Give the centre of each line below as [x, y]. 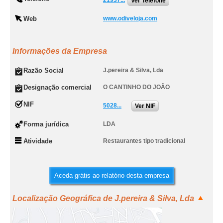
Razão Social [44, 70]
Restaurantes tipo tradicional [144, 141]
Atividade [38, 141]
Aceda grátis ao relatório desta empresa [111, 175]
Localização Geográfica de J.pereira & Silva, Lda [103, 198]
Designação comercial [57, 87]
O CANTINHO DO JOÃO [136, 87]
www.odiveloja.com [130, 18]
